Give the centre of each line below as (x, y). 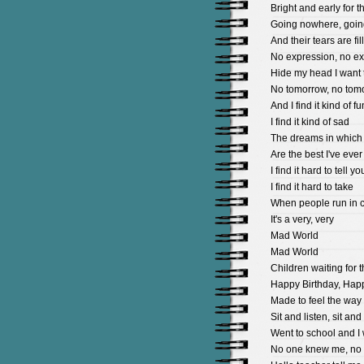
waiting (327, 268)
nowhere (319, 24)
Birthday (320, 284)
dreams (306, 138)
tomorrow (306, 89)
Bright (283, 8)
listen (315, 316)
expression (310, 56)
